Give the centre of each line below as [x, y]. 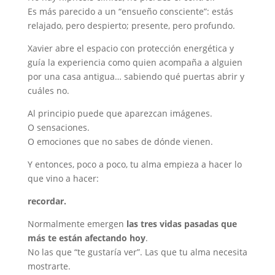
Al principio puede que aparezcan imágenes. [120, 113]
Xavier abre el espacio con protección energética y [130, 48]
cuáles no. [48, 91]
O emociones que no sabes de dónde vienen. [120, 141]
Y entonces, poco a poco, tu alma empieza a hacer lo [134, 164]
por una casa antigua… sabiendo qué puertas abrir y [136, 76]
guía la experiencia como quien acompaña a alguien [135, 62]
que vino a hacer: [63, 178]
